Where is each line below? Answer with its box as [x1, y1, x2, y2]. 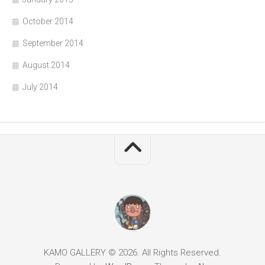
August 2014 [22, 60, 70, 70]
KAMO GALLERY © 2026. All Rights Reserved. [44, 247, 221, 258]
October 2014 [22, 16, 73, 26]
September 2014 [22, 38, 83, 48]
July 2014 [22, 82, 58, 92]
